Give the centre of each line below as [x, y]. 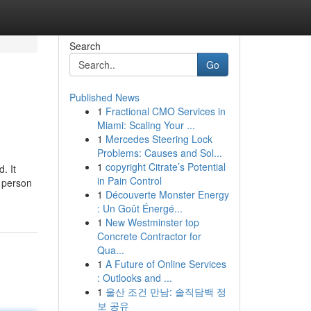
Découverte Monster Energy [167, 194]
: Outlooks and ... [134, 278]
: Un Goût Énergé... [140, 208]
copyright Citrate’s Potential [165, 167]
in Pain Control [129, 180]
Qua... [110, 250]
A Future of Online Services [166, 264]
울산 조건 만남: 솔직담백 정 [166, 292]
